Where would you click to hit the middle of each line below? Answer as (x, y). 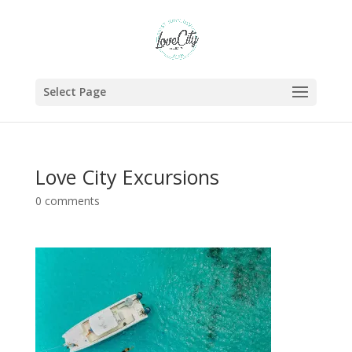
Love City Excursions (127, 177)
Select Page (74, 92)
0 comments (67, 201)
